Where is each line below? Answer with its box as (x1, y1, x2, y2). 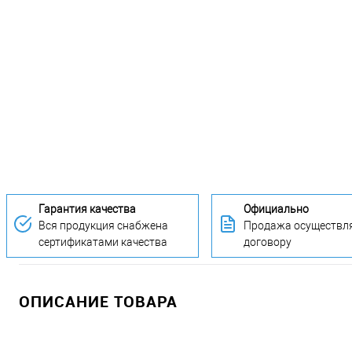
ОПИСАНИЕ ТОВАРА (19, 291, 178, 313)
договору (244, 236, 291, 249)
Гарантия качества (38, 203, 136, 216)
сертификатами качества (38, 236, 167, 249)
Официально (244, 203, 309, 216)
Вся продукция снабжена (38, 219, 168, 233)
